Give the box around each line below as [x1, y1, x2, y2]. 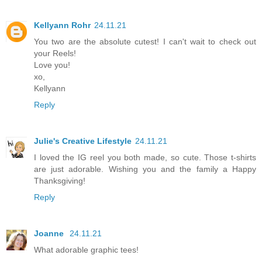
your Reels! [34, 48, 76, 58]
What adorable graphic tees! [34, 244, 139, 254]
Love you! [34, 60, 70, 70]
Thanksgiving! [34, 175, 85, 185]
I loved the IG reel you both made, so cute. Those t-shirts [34, 152, 256, 162]
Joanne [34, 228, 66, 238]
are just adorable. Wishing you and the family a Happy [34, 164, 256, 174]
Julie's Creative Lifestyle [34, 136, 132, 146]
